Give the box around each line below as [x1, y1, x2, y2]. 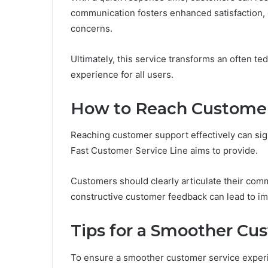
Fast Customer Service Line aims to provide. [71, 145, 258, 157]
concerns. [71, 22, 112, 34]
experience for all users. [71, 68, 173, 80]
